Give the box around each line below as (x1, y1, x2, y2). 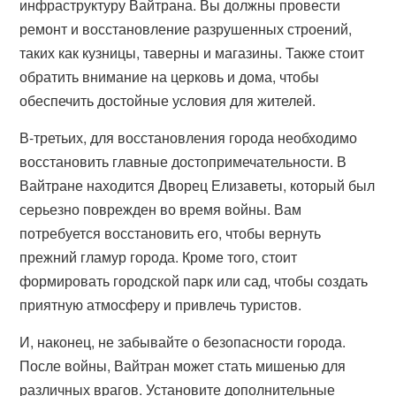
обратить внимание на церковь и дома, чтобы (19, 66, 320, 87)
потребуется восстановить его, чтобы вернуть (19, 223, 322, 243)
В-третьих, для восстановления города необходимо (19, 127, 358, 148)
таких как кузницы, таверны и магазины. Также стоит (19, 42, 365, 63)
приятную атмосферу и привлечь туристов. (19, 294, 302, 315)
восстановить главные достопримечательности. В (19, 151, 347, 171)
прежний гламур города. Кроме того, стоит (19, 247, 298, 267)
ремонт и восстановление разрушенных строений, (19, 19, 353, 39)
